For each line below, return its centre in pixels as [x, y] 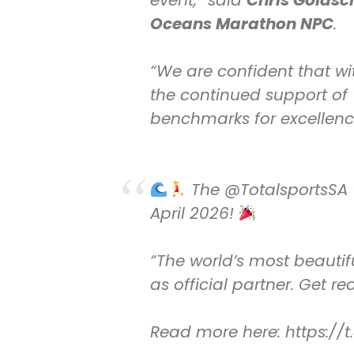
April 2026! [194, 214]
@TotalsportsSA [286, 190]
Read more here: [217, 332]
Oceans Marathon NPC [241, 24]
